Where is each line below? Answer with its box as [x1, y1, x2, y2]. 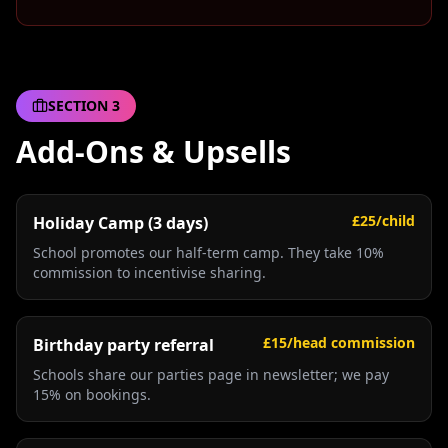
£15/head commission [263, 333, 415, 352]
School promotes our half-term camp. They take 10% [33, 243, 384, 262]
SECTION [48, 96, 112, 115]
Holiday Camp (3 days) [33, 212, 208, 234]
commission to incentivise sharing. [33, 263, 266, 282]
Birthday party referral [33, 334, 214, 356]
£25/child [352, 211, 415, 230]
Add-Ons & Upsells [16, 131, 291, 172]
